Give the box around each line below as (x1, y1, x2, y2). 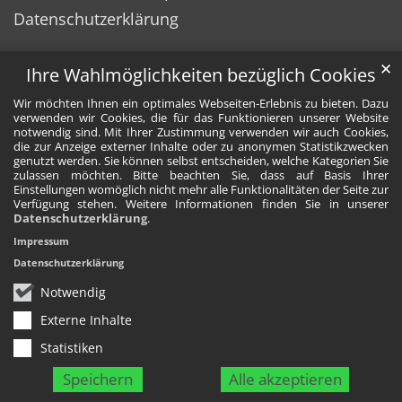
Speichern (62, 368, 133, 389)
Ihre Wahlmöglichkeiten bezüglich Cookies (26, 63, 376, 88)
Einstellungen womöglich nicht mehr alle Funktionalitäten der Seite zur (13, 181, 389, 198)
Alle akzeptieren (228, 368, 342, 389)
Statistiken (40, 338, 103, 356)
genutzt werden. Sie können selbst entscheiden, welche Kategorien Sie (13, 153, 389, 170)
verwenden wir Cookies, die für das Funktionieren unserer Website (13, 109, 389, 127)
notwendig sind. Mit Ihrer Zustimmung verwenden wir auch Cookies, (13, 124, 389, 141)
